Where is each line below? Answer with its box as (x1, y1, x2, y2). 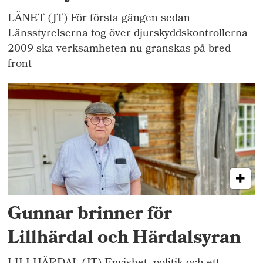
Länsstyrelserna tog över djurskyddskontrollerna (8, 25, 248, 44)
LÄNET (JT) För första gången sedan (8, 10, 191, 29)
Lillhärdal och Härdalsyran (8, 224, 241, 255)
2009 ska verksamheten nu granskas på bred (8, 41, 231, 59)
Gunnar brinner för (8, 200, 173, 231)
